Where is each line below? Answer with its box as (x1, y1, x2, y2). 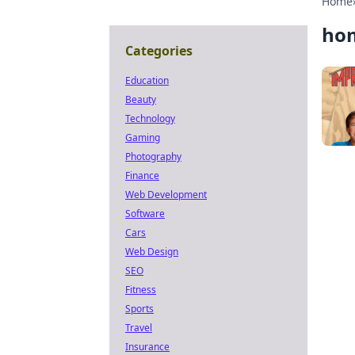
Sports (125, 302, 154, 315)
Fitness (125, 283, 156, 296)
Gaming (125, 131, 160, 144)
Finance (125, 169, 159, 182)
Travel (125, 321, 152, 334)
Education (125, 74, 169, 87)
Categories (125, 42, 193, 59)
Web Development (125, 188, 207, 201)
